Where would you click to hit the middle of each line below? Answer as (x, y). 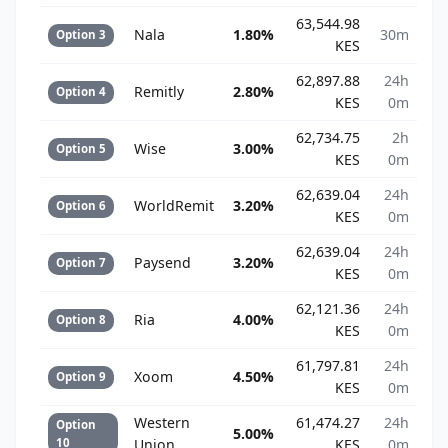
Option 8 (81, 320)
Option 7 (81, 263)
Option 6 (81, 206)
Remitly (159, 92)
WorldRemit (174, 206)
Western (162, 423)
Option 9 (81, 377)
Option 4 (81, 92)
